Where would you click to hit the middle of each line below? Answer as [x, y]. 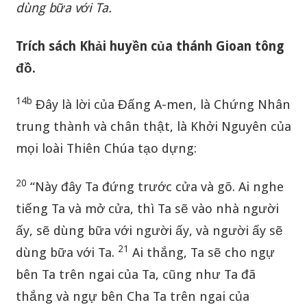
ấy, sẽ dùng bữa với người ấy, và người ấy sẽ [149, 231]
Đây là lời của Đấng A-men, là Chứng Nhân [161, 105]
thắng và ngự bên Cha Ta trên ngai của [132, 297]
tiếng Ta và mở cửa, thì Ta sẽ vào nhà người [147, 209]
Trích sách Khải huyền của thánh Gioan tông [149, 47]
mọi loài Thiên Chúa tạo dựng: [106, 149]
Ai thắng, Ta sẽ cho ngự [201, 253]
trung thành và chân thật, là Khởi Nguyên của [153, 127]
